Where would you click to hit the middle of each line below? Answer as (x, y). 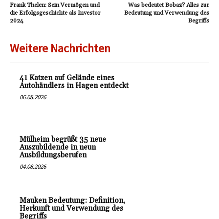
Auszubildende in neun (58, 147)
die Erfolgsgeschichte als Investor (55, 13)
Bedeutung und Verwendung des (166, 13)
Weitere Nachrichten (60, 48)
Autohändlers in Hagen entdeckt (74, 86)
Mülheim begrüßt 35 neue (63, 139)
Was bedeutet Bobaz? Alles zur (168, 5)
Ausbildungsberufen (53, 155)
